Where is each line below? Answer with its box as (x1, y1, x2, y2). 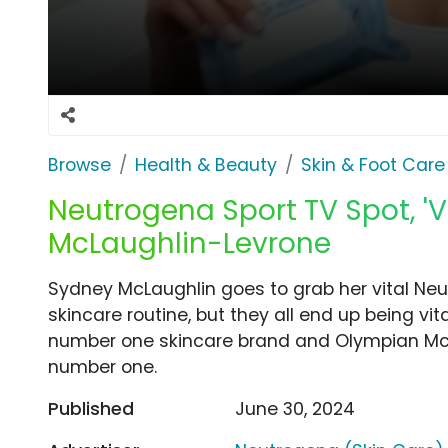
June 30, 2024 (235, 396, 356, 421)
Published (48, 396, 134, 421)
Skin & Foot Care (301, 152, 445, 177)
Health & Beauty (135, 152, 277, 177)
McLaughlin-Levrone (48, 223, 331, 263)
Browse (48, 152, 111, 177)
